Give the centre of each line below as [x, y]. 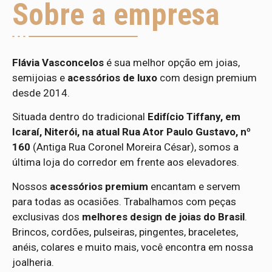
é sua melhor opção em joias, [172, 62]
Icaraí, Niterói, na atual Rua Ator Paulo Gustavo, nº [131, 132]
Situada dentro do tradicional [80, 117]
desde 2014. [41, 93]
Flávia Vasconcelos [58, 62]
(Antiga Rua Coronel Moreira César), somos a [134, 147]
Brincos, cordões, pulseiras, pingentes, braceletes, [125, 232]
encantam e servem [194, 186]
